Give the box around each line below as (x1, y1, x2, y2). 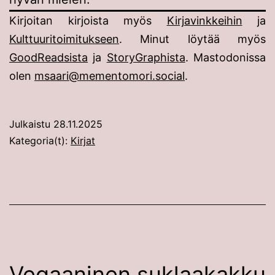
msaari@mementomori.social (34, 69, 185, 82)
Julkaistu (9, 117, 53, 130)
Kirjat (71, 134, 95, 147)
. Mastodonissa (185, 50, 266, 64)
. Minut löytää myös (119, 32, 266, 45)
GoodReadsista (9, 50, 88, 64)
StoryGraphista (106, 50, 185, 64)
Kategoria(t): (9, 134, 71, 147)
